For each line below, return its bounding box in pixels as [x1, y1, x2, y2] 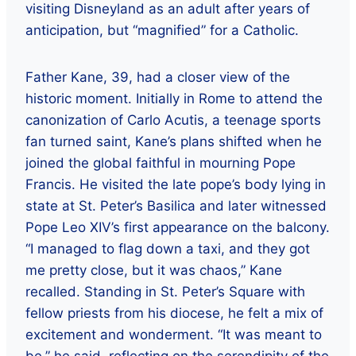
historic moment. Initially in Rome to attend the [25, 90, 323, 106]
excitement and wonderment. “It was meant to [25, 326, 322, 342]
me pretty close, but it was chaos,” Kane [25, 261, 282, 278]
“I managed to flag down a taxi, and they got [25, 240, 310, 257]
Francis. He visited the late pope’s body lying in [25, 176, 326, 192]
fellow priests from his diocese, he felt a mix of [25, 304, 323, 321]
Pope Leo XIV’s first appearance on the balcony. [25, 219, 330, 235]
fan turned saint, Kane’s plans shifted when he [25, 133, 322, 149]
